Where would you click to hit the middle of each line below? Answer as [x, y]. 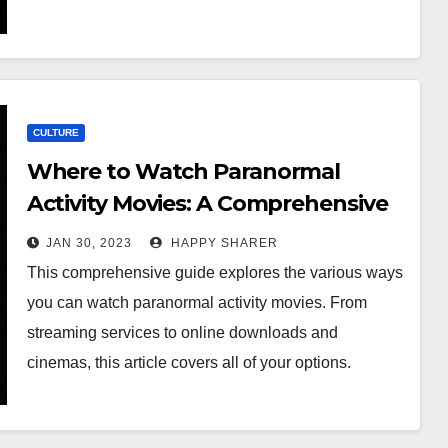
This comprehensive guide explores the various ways [214, 272]
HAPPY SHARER [222, 243]
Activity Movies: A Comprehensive [207, 203]
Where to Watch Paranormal [183, 171]
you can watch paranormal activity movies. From [196, 302]
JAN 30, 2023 [88, 243]
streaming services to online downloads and [182, 332]
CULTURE [55, 132]
